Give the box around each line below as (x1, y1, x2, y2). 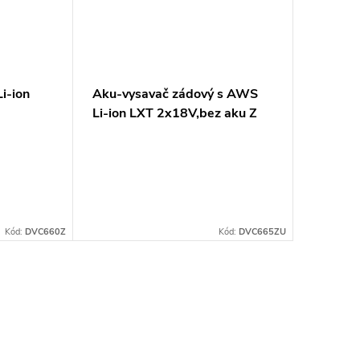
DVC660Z (24, 225, 66, 238)
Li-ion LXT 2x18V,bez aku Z (92, 104, 257, 122)
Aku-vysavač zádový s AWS (92, 84, 258, 103)
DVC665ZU (238, 225, 286, 238)
